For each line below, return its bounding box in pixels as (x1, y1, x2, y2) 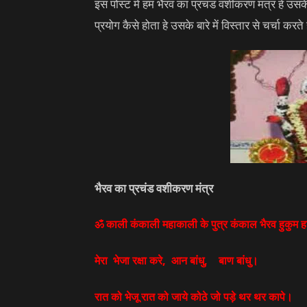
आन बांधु (171, 253, 204, 268)
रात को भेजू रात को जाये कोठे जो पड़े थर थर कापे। (95, 289, 293, 304)
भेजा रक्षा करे (110, 253, 162, 268)
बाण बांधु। (219, 253, 258, 268)
